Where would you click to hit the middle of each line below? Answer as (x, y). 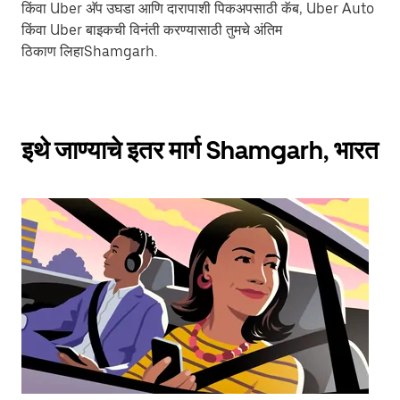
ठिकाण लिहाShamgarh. (89, 52)
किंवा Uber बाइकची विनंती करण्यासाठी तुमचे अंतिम (152, 30)
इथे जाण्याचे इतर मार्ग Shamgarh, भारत (200, 150)
